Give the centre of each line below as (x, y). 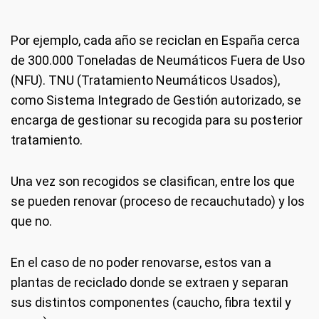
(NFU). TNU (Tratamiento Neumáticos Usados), (145, 80)
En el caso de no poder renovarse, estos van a (141, 262)
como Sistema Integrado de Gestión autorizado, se (156, 100)
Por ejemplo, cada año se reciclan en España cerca (155, 40)
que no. (31, 221)
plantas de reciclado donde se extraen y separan (150, 282)
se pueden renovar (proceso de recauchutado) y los (158, 201)
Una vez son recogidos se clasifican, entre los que (153, 181)
